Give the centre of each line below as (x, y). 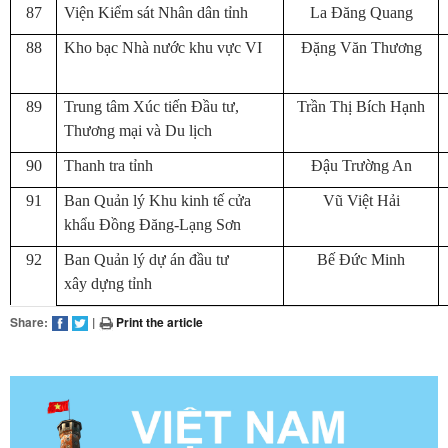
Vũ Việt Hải (361, 200)
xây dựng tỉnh (108, 283)
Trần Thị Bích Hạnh (361, 106)
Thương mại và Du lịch (138, 130)
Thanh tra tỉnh (108, 165)
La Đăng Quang (361, 12)
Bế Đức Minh (361, 259)
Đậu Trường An (361, 165)
